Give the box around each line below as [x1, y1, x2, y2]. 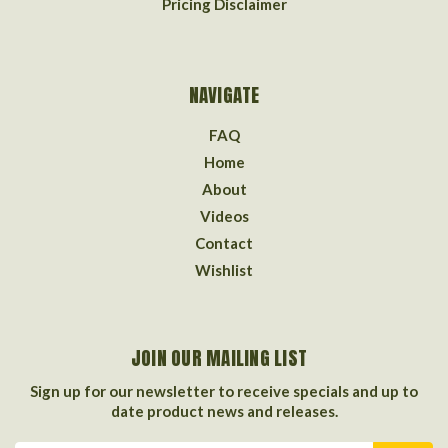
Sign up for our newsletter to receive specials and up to [30, 381, 418, 400]
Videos [199, 206, 249, 225]
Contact [195, 233, 253, 252]
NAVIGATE [188, 80, 260, 109]
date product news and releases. [110, 401, 338, 420]
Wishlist [195, 260, 253, 279]
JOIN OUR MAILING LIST [130, 343, 308, 372]
